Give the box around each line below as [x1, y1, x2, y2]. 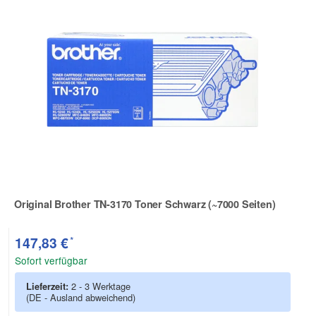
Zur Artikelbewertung [13, 205, 114, 220]
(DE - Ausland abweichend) [26, 291, 135, 305]
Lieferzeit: [26, 279, 71, 293]
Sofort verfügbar [15, 253, 87, 268]
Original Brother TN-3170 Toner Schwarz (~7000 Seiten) [14, 196, 276, 211]
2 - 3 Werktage [71, 279, 130, 293]
